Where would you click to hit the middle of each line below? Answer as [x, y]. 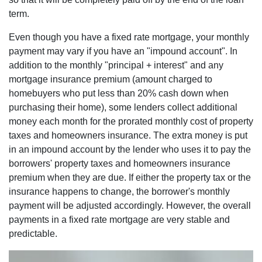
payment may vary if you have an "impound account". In [123, 51]
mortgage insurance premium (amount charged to [111, 79]
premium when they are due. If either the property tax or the [130, 177]
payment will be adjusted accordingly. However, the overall [130, 206]
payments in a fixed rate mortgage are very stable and [119, 220]
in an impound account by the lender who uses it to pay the [130, 149]
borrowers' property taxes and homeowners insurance [120, 163]
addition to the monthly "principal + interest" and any [116, 65]
